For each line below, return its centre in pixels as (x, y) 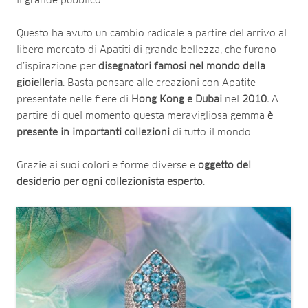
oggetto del (224, 165)
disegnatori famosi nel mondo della (182, 66)
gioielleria (40, 83)
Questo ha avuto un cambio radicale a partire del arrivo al (152, 33)
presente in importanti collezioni (93, 132)
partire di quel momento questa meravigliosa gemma (142, 116)
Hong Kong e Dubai (177, 99)
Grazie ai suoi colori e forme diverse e (107, 165)
